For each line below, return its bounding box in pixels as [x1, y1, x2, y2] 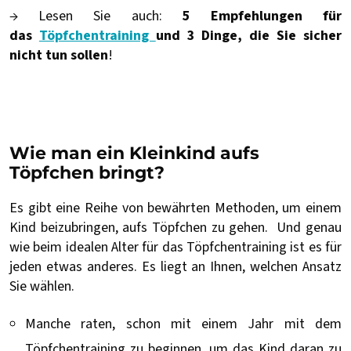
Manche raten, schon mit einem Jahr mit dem [25, 314, 342, 335]
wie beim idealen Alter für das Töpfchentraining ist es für [9, 237, 342, 258]
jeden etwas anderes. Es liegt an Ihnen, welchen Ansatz [9, 257, 342, 277]
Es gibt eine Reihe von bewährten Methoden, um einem [9, 198, 342, 219]
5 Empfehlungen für [182, 6, 342, 27]
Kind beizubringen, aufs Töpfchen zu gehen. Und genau [9, 218, 342, 238]
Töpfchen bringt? [9, 162, 165, 184]
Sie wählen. [9, 277, 74, 297]
